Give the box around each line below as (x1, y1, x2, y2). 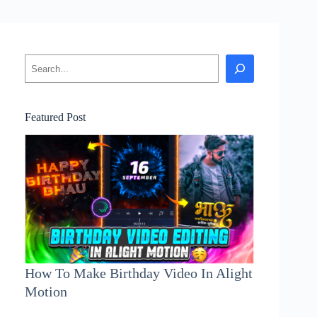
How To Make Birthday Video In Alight (25, 265, 253, 281)
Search (24, 54, 54, 66)
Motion (25, 283, 67, 299)
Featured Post (25, 111, 86, 124)
